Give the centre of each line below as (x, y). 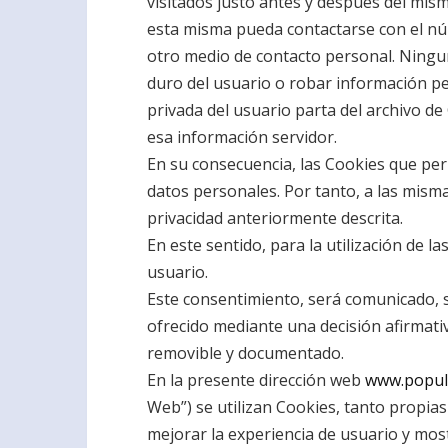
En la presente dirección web (256, 380)
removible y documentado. (245, 353)
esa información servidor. (242, 137)
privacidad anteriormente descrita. (275, 218)
